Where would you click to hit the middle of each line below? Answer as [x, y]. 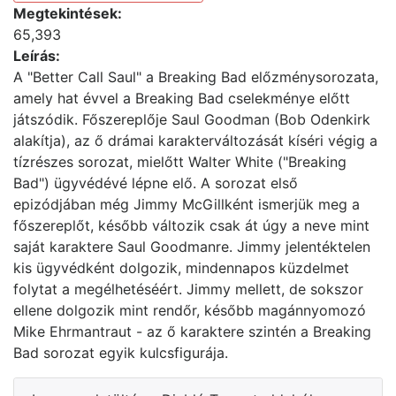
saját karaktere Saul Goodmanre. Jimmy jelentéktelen [192, 246]
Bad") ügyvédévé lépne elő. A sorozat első [156, 183]
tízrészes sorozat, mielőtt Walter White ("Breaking [180, 161]
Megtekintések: [68, 13]
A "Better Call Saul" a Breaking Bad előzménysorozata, [196, 76]
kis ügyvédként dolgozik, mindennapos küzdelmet [181, 267]
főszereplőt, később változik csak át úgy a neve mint [191, 225]
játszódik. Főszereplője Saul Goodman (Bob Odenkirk [192, 119]
